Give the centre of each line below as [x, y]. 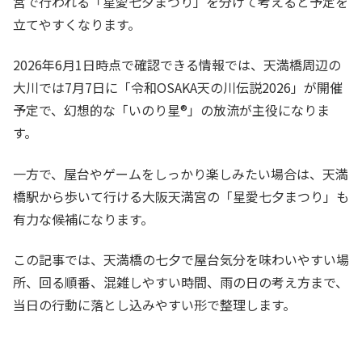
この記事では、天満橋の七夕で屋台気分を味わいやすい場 [181, 260]
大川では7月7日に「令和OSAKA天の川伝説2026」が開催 [178, 88]
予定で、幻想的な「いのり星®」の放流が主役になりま [171, 110]
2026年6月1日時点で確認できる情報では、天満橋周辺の [177, 65]
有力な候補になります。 [83, 219]
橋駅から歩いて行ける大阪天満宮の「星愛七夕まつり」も [181, 196]
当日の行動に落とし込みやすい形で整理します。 [154, 305]
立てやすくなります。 [77, 24]
